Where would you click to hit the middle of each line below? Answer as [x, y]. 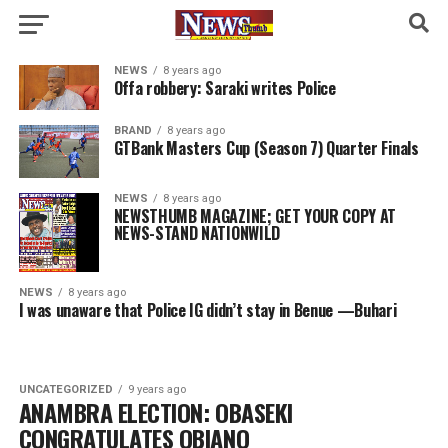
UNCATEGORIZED [65, 390]
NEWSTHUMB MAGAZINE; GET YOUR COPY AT [255, 215]
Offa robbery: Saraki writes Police [224, 88]
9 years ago [156, 390]
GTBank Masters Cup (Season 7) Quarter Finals [266, 148]
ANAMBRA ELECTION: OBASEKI [155, 412]
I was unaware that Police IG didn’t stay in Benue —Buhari [207, 310]
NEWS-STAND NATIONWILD [196, 232]
